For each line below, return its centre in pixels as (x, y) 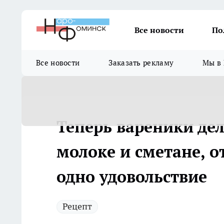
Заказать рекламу (141, 63)
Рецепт (77, 206)
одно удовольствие (132, 176)
